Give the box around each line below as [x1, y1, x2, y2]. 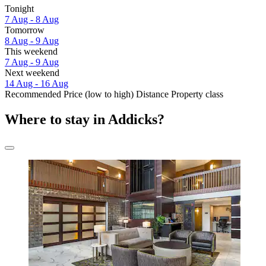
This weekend [5, 46, 58, 57]
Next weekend [5, 68, 59, 78]
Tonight [5, 4, 34, 14]
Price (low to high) [64, 89, 134, 100]
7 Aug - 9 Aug [5, 57, 59, 68]
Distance [136, 89, 169, 100]
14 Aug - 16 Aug [5, 78, 68, 89]
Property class [171, 89, 223, 100]
